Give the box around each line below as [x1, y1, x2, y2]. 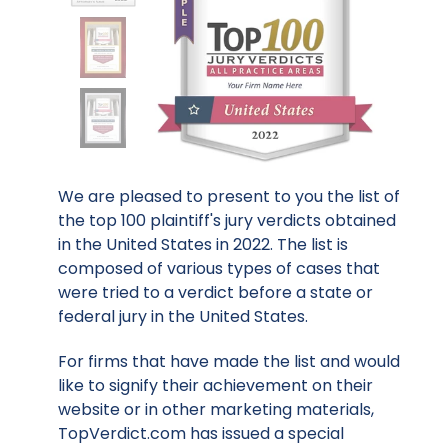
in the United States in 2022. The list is [58, 233, 348, 257]
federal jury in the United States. [58, 305, 308, 329]
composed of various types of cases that [58, 257, 380, 281]
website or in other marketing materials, [58, 398, 374, 422]
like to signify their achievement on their [58, 374, 373, 398]
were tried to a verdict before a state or [58, 281, 373, 305]
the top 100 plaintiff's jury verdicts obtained [58, 209, 396, 233]
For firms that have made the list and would [58, 350, 400, 374]
